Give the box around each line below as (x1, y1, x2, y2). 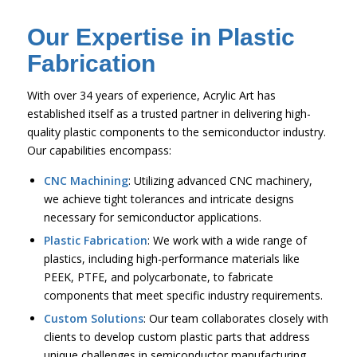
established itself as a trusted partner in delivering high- (26, 106, 311, 122)
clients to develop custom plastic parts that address (43, 329, 310, 345)
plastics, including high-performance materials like (43, 251, 300, 267)
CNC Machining (43, 173, 128, 189)
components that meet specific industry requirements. (43, 288, 323, 304)
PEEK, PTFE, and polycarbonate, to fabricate (43, 269, 273, 285)
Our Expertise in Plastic (26, 24, 295, 51)
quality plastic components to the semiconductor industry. (26, 124, 326, 140)
